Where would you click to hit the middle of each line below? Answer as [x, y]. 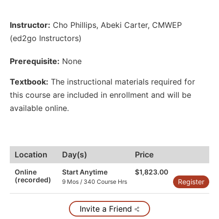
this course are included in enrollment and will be [100, 95]
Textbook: [29, 81]
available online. [39, 108]
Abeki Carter [124, 25]
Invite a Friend [107, 208]
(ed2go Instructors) [46, 38]
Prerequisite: [35, 61]
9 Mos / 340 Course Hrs [95, 181]
